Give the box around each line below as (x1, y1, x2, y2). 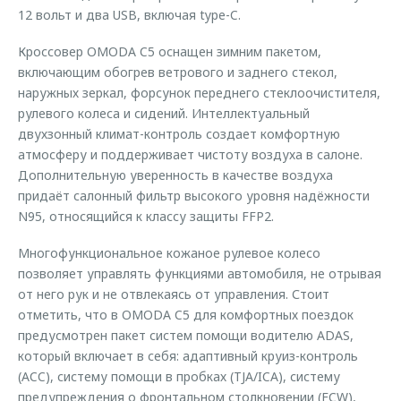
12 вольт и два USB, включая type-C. (18, 6, 241, 23)
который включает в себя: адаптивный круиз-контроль (18, 347, 358, 364)
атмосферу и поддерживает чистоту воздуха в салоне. (18, 146, 363, 163)
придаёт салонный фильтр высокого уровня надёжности (18, 187, 370, 204)
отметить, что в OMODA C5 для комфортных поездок (18, 306, 354, 323)
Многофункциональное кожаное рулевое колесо (18, 244, 320, 261)
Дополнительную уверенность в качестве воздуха (18, 166, 333, 183)
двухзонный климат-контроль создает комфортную (18, 125, 340, 142)
